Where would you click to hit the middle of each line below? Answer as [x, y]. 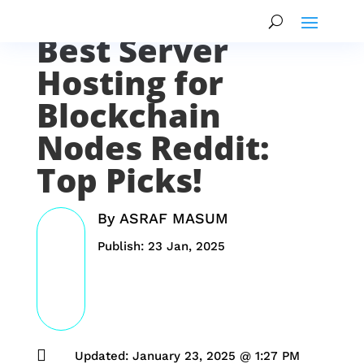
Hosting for [130, 82]
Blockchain [128, 115]
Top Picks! [119, 180]
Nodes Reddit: [153, 147]
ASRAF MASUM [173, 218]
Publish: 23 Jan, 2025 [161, 246]
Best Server [132, 50]
